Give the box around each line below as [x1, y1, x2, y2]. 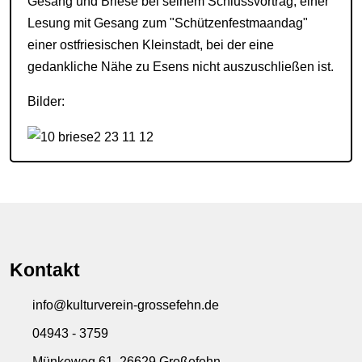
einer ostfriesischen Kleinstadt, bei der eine [27, 38, 274, 53]
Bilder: [27, 95, 65, 109]
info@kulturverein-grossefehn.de [32, 297, 219, 312]
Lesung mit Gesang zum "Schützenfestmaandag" [27, 16, 308, 31]
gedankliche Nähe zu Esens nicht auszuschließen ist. [27, 60, 334, 74]
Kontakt [10, 259, 80, 281]
